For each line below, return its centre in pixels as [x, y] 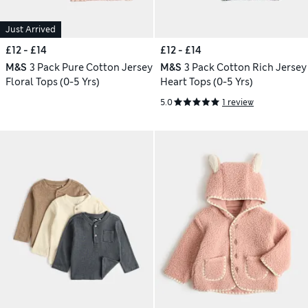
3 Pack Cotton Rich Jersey [245, 68]
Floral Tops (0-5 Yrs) [53, 82]
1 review [238, 102]
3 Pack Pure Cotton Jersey [91, 68]
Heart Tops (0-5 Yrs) [207, 82]
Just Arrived [31, 30]
